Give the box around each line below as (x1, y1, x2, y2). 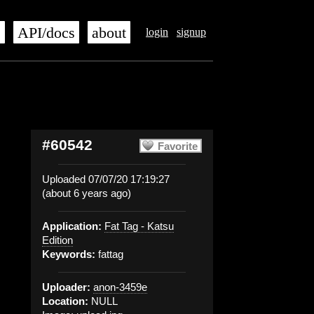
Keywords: (42, 248, 95, 260)
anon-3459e (93, 281, 147, 293)
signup (177, 26, 206, 38)
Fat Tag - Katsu (104, 220, 174, 232)
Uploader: (42, 281, 90, 293)
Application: (42, 220, 102, 232)
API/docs (18, 25, 75, 41)
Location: (42, 295, 88, 307)
